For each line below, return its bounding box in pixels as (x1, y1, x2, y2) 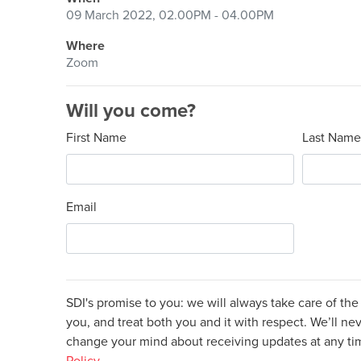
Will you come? (66, 96, 196, 125)
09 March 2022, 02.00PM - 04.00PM (66, 6, 274, 24)
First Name (66, 128, 127, 147)
